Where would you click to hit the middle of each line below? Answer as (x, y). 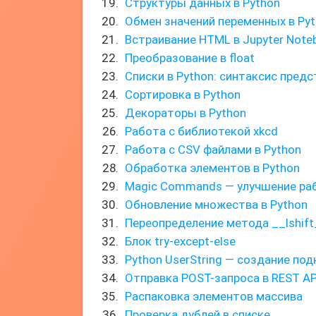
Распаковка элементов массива (214, 296)
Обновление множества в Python (216, 205)
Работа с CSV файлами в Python (213, 150)
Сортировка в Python (183, 95)
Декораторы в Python (186, 113)
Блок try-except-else (180, 241)
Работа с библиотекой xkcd (201, 131)
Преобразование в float (190, 58)
